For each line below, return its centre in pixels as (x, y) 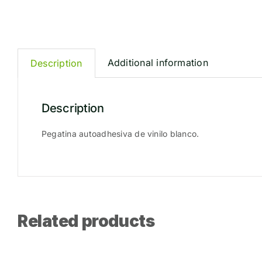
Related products (86, 221)
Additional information (158, 62)
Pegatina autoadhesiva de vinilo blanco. (120, 133)
